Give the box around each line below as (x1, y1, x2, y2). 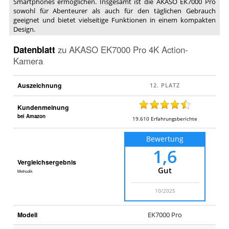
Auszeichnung (17, 81, 62, 90)
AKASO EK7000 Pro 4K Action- (68, 43, 188, 56)
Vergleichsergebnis (17, 157, 76, 167)
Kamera (13, 55, 43, 67)
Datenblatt (13, 43, 58, 56)
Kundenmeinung (17, 103, 69, 112)
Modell (17, 210, 37, 220)
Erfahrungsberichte (151, 114, 198, 122)
